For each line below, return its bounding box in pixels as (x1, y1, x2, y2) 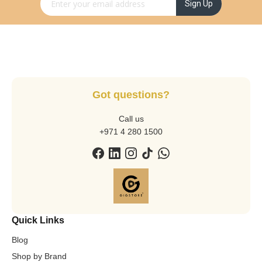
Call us (118, 113, 144, 123)
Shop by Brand (12, 251, 67, 261)
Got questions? (92, 88, 170, 101)
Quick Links (12, 215, 64, 225)
